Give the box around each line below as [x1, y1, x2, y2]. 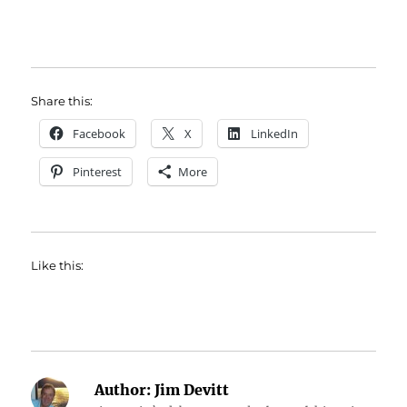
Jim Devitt [151, 381, 230, 400]
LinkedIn [251, 125, 299, 143]
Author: [94, 381, 152, 400]
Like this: [31, 258, 84, 273]
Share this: [31, 94, 94, 109]
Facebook [73, 125, 126, 143]
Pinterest [73, 164, 123, 181]
